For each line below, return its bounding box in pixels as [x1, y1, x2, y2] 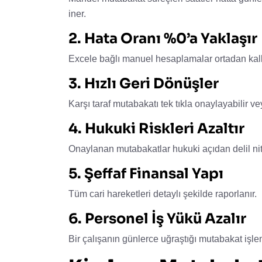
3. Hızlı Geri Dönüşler [68, 74, 219, 92]
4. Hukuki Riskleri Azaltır [68, 119, 244, 137]
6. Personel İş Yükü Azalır [68, 209, 246, 227]
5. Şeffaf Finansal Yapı [68, 164, 223, 182]
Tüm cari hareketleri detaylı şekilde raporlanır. [68, 188, 257, 199]
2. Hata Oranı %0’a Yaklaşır [68, 29, 257, 47]
